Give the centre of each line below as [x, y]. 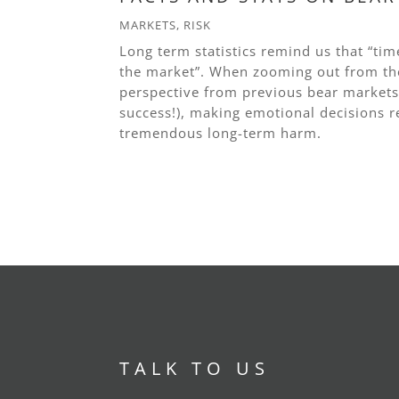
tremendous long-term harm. [221, 133]
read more [159, 154]
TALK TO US [195, 369]
